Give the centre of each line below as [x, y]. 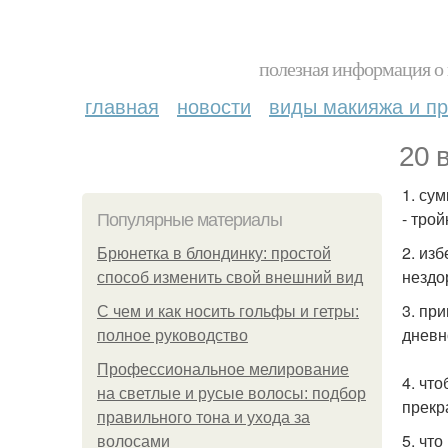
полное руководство [172, 335]
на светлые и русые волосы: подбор [231, 393]
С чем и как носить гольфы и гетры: [228, 311]
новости [214, 105]
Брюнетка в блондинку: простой [214, 253]
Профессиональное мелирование [223, 369]
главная [122, 105]
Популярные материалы [189, 220]
